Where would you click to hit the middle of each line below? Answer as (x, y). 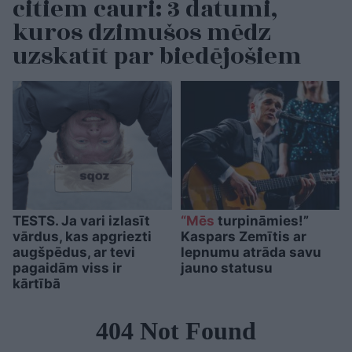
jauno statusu (226, 268)
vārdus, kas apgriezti (82, 237)
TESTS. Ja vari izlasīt (81, 221)
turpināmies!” (261, 221)
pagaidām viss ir (67, 268)
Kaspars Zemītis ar (243, 237)
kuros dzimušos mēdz (142, 33)
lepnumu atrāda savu (251, 253)
